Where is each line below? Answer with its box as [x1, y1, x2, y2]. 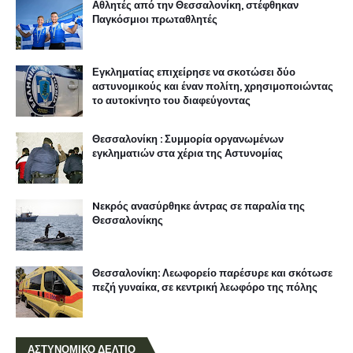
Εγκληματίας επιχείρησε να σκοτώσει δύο [92, 64, 295, 80]
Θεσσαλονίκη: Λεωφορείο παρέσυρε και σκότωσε [92, 265, 333, 281]
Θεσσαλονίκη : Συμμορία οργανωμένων [92, 131, 284, 147]
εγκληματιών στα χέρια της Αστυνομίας [92, 145, 283, 161]
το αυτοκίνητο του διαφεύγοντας [92, 92, 251, 108]
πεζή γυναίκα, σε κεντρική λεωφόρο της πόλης [92, 279, 318, 295]
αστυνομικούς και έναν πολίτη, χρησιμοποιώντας [92, 78, 333, 94]
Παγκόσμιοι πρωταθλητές [92, 11, 217, 27]
